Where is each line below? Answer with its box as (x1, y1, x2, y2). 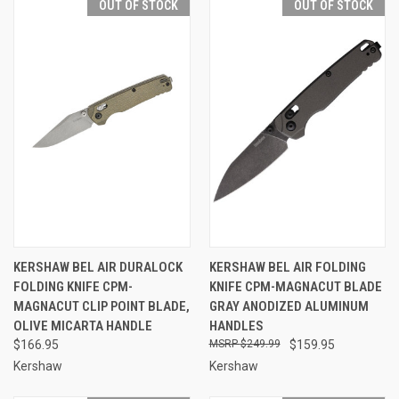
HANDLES (208, 318, 264, 335)
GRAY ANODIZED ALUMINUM (208, 298, 369, 315)
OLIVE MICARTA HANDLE (13, 318, 152, 335)
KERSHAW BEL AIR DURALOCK (13, 259, 183, 276)
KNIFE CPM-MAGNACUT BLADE (208, 279, 382, 296)
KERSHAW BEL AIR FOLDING (208, 259, 366, 276)
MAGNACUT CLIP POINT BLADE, (13, 298, 190, 315)
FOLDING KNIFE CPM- (13, 279, 133, 296)
